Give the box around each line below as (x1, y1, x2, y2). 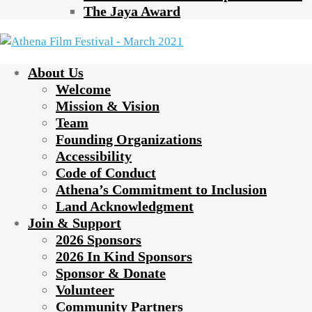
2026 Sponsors (56, 232, 141, 247)
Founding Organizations (56, 132, 202, 147)
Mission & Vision (56, 98, 159, 114)
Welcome (56, 81, 111, 97)
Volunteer (56, 282, 114, 297)
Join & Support (28, 215, 121, 231)
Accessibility (56, 148, 132, 164)
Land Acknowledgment (56, 198, 194, 214)
